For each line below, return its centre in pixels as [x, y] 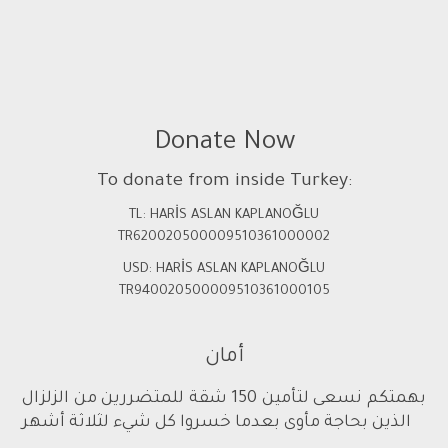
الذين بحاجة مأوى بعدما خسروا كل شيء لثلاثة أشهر [216, 422]
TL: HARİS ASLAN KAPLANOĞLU [224, 215]
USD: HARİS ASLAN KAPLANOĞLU [224, 269]
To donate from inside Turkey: [224, 181]
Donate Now [224, 143]
